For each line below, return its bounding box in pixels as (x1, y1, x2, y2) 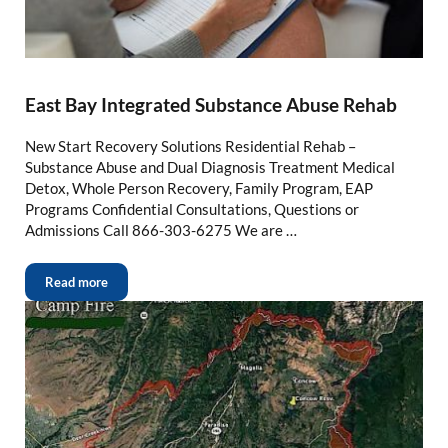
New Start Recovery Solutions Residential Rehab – (24, 136, 356, 155)
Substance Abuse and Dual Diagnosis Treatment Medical (24, 157, 395, 176)
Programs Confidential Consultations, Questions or (24, 199, 359, 218)
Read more (44, 273, 108, 290)
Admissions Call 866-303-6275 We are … (24, 220, 297, 239)
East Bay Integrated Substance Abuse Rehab (24, 93, 397, 116)
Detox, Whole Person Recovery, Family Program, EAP (24, 178, 373, 197)
